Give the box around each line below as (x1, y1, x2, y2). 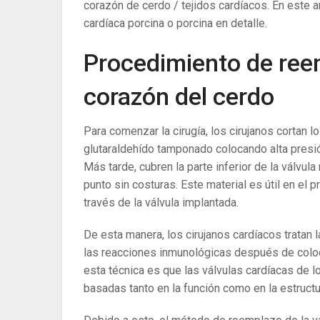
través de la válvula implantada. (84, 196, 239, 209)
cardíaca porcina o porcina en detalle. (84, 16, 267, 30)
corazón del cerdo (84, 82, 274, 111)
